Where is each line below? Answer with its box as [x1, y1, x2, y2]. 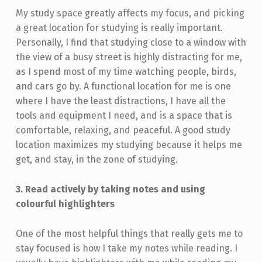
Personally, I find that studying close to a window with [15, 37, 246, 49]
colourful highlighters [15, 198, 115, 210]
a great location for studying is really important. [15, 22, 223, 34]
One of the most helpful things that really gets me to [15, 228, 243, 240]
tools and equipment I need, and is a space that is [15, 110, 232, 122]
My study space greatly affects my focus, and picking [15, 8, 244, 19]
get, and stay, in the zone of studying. [15, 154, 178, 166]
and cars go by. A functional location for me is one [15, 81, 231, 92]
